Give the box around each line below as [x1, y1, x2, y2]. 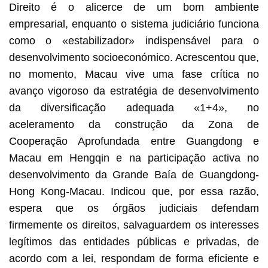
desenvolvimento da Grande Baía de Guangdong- [8, 168, 260, 181]
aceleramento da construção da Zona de [8, 118, 260, 130]
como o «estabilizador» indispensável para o [8, 34, 260, 47]
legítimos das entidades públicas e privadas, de [8, 235, 260, 248]
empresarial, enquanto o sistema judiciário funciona [8, 17, 260, 30]
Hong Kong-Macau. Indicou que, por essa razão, [8, 185, 260, 197]
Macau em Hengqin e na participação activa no [8, 151, 260, 164]
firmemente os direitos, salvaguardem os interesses [8, 218, 260, 231]
